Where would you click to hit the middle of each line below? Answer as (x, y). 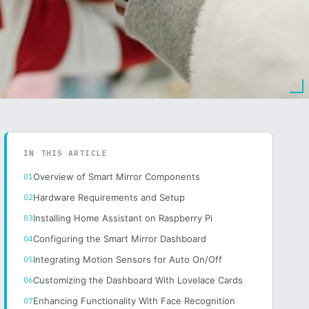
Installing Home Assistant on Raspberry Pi (123, 218)
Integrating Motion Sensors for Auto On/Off (128, 259)
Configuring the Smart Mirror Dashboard (120, 239)
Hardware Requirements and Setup (109, 197)
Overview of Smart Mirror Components (117, 177)
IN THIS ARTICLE (66, 153)
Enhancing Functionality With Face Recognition (134, 301)
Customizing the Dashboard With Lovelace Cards (138, 280)
